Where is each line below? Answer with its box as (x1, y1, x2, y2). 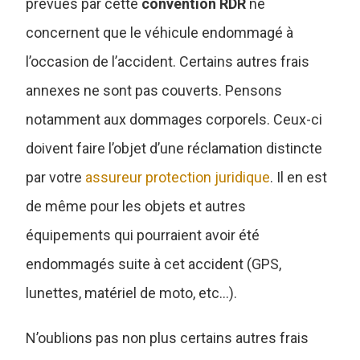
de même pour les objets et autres (26, 197, 247, 215)
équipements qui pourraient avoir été (26, 226, 260, 243)
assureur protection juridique (85, 168, 271, 186)
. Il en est (270, 168, 328, 186)
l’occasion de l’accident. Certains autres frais (26, 52, 310, 70)
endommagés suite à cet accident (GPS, (26, 255, 282, 272)
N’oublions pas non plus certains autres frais (26, 329, 309, 346)
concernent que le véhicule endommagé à (26, 23, 294, 41)
